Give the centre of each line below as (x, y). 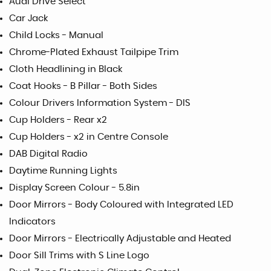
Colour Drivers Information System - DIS (100, 103)
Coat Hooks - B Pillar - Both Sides (83, 86)
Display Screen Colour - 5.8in (74, 188)
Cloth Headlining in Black (66, 69)
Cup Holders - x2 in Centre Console (89, 137)
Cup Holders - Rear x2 (58, 120)
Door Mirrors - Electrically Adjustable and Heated (120, 238)
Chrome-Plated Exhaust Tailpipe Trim (94, 52)
